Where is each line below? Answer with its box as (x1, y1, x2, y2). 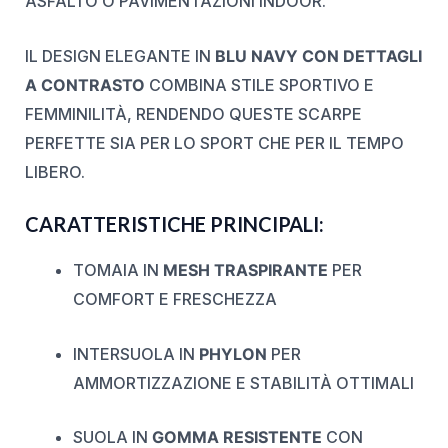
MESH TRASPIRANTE (162, 260, 328, 281)
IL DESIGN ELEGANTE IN (24, 45, 215, 66)
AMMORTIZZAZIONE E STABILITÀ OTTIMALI (72, 372, 414, 393)
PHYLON (198, 343, 267, 364)
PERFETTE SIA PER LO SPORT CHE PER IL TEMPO (24, 132, 404, 153)
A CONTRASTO (24, 74, 145, 95)
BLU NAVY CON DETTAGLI (214, 45, 422, 66)
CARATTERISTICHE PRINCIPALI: (24, 212, 324, 237)
